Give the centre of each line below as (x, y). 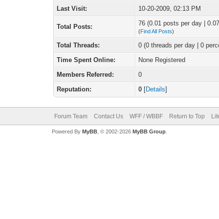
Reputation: (74, 89)
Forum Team (71, 116)
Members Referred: (86, 75)
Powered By (67, 131)
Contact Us (108, 116)
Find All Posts (156, 31)
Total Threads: (78, 45)
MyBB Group (149, 131)
